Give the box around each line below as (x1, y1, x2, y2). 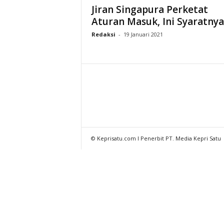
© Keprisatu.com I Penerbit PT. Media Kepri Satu (90, 134, 221, 142)
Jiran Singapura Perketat (91, 3, 208, 16)
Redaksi (91, 30, 115, 38)
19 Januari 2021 (123, 30, 163, 38)
